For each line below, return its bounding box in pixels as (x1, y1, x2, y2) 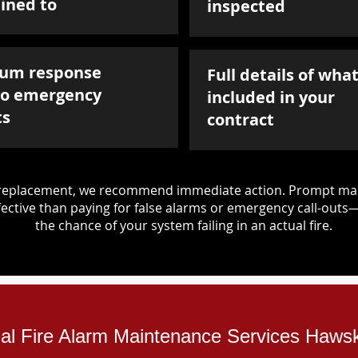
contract (207, 109, 274, 130)
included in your (207, 86, 335, 108)
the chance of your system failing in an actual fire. (34, 217, 332, 234)
